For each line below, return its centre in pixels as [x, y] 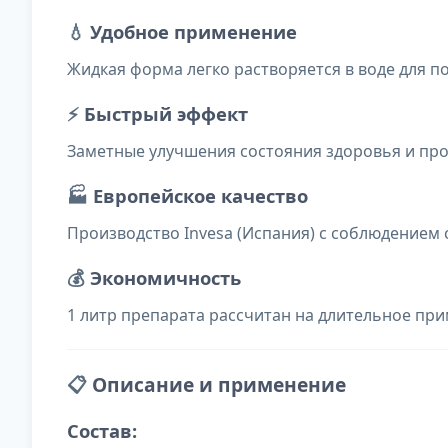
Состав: [102, 431]
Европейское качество [200, 196]
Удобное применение [193, 32]
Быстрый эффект [166, 114]
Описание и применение [219, 385]
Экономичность [165, 278]
